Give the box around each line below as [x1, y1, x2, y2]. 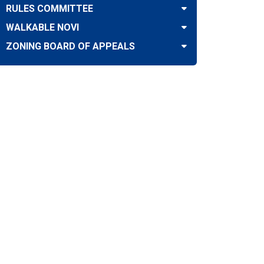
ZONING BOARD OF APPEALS [6, 41, 135, 52]
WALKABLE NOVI [6, 22, 79, 33]
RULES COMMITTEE [6, 3, 93, 14]
